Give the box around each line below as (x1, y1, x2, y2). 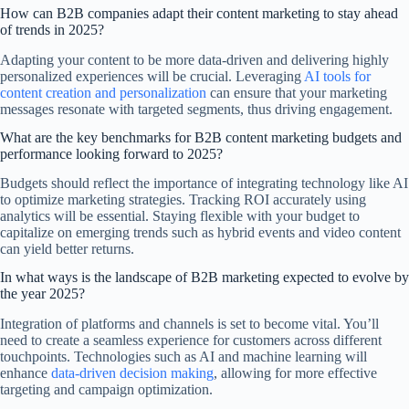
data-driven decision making (51, 365, 214, 382)
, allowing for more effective (214, 365, 377, 382)
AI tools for (304, 68, 371, 84)
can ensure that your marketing (206, 84, 387, 100)
